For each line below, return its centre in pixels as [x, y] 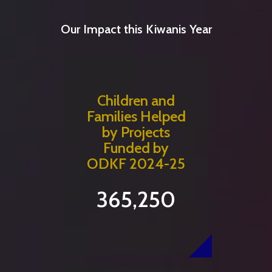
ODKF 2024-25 [136, 163]
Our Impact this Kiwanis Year [136, 29]
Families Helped [136, 116]
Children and [136, 100]
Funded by [136, 148]
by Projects [136, 132]
